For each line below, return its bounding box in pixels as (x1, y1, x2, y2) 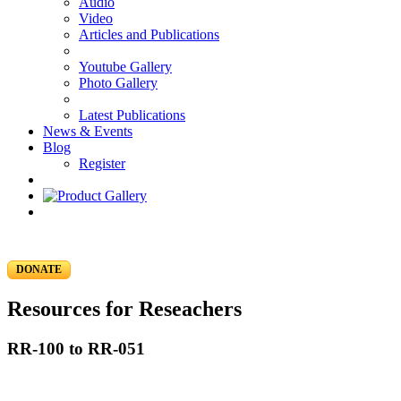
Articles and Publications (79, 27, 219, 42)
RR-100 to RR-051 (7, 338, 145, 358)
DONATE (16, 263, 62, 276)
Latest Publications (79, 107, 185, 123)
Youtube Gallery (79, 59, 172, 74)
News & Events (43, 124, 132, 139)
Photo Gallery (79, 75, 158, 90)
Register (79, 156, 125, 171)
